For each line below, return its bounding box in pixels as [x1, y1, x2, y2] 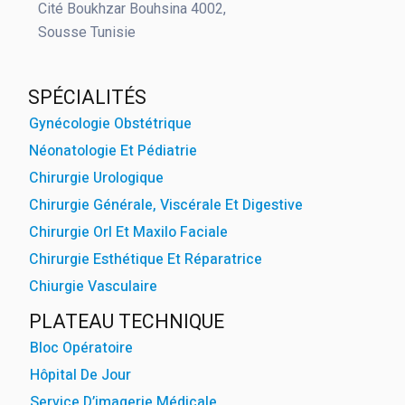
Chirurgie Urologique [29, 166, 164, 189]
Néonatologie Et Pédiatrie [29, 139, 197, 162]
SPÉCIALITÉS [28, 85, 146, 108]
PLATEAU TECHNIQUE [29, 309, 224, 333]
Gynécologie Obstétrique [29, 112, 192, 135]
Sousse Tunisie [38, 23, 136, 41]
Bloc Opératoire [30, 336, 133, 359]
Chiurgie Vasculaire [29, 275, 157, 297]
